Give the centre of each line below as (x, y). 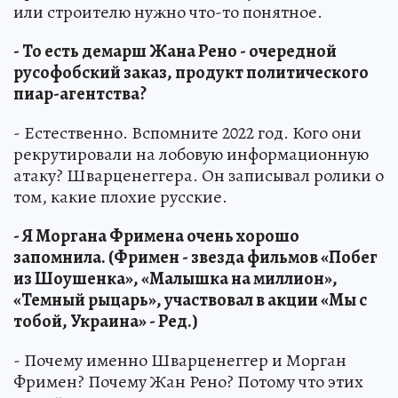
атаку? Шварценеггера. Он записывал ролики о (199, 175)
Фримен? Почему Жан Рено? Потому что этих (188, 382)
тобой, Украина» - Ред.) (106, 321)
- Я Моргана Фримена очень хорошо (156, 236)
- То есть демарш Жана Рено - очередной (175, 51)
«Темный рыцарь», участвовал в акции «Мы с (190, 300)
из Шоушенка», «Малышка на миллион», (175, 279)
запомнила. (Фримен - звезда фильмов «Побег (195, 257)
